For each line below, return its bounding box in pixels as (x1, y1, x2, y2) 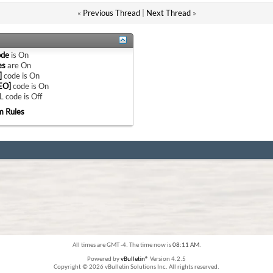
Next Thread (146, 8, 191, 18)
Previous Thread (82, 8, 140, 18)
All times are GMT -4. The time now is (72, 242, 172, 249)
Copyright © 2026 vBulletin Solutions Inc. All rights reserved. (54, 264, 219, 271)
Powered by (87, 256, 121, 263)
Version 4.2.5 (149, 256, 186, 263)
